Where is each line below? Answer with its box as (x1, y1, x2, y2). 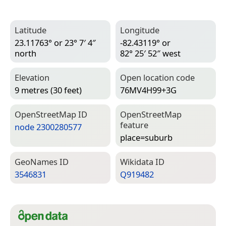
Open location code (120, 72, 195, 84)
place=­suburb (120, 131, 173, 143)
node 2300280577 (15, 121, 82, 133)
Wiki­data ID (120, 156, 164, 168)
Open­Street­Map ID (15, 108, 87, 121)
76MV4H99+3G (120, 84, 177, 96)
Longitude (120, 24, 159, 36)
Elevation (15, 72, 49, 84)
